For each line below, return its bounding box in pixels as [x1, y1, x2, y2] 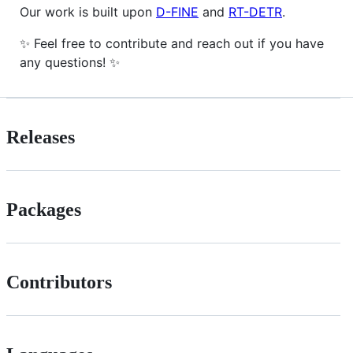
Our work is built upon [20, 4, 156, 20]
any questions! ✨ [20, 54, 120, 71]
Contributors [6, 272, 112, 293]
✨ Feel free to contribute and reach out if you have [20, 35, 324, 52]
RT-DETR [229, 4, 282, 20]
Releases [6, 127, 75, 148]
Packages [6, 199, 81, 221]
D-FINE [156, 4, 199, 20]
